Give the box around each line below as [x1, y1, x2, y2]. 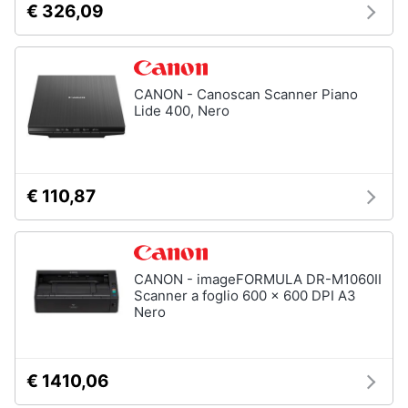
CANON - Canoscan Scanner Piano [134, 86, 358, 103]
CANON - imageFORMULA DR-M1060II [134, 270, 382, 288]
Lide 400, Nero [134, 102, 229, 119]
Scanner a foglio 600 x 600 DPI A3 [134, 287, 356, 304]
